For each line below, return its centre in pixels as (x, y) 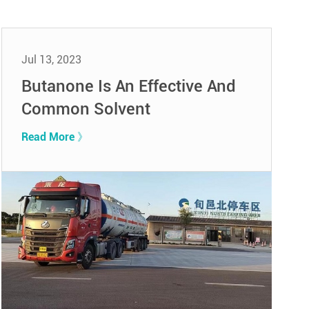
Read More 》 (54, 137)
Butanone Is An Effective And (128, 86)
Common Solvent (86, 109)
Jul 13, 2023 (51, 59)
